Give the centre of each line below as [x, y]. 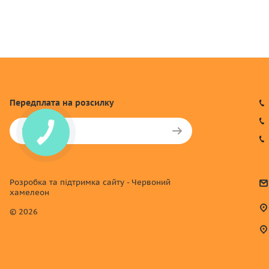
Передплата [35, 103]
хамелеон [29, 192]
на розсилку [87, 103]
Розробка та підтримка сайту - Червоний [90, 182]
